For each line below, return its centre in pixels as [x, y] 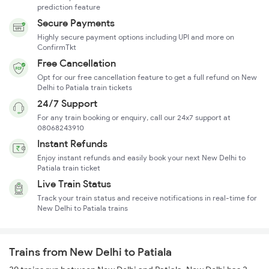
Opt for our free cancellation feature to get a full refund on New [147, 77]
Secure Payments [76, 23]
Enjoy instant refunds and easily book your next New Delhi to [141, 158]
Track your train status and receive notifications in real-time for [147, 198]
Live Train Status [74, 184]
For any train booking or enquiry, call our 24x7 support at [134, 118]
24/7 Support [67, 104]
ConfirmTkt [57, 47]
